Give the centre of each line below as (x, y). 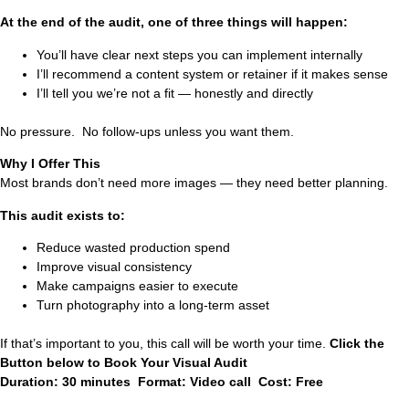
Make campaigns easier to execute (137, 286)
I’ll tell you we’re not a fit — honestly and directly (175, 93)
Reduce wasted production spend (133, 247)
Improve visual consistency (114, 267)
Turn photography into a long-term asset (153, 305)
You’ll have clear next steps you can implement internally (199, 54)
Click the (357, 343)
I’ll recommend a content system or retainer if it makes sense (212, 73)
